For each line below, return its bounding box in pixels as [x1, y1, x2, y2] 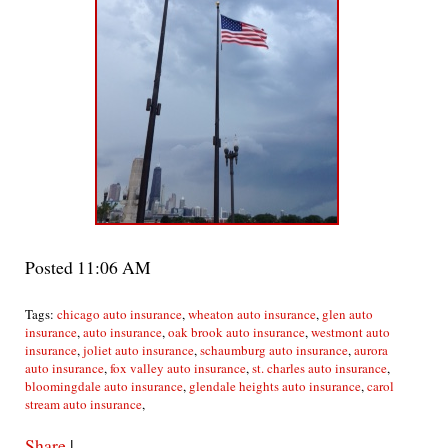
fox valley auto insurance [110, 359, 246, 377]
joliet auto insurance [83, 341, 194, 359]
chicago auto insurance [57, 305, 182, 323]
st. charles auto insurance [252, 359, 387, 377]
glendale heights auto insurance [189, 377, 361, 395]
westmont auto [311, 323, 390, 341]
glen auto [322, 305, 373, 323]
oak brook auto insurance [168, 323, 305, 341]
